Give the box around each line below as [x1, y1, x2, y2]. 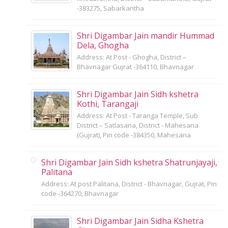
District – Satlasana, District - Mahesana [77, 120, 198, 130]
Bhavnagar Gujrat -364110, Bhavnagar [77, 62, 194, 71]
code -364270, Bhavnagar [41, 188, 119, 198]
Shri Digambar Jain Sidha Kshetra [77, 215, 204, 226]
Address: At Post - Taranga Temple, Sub [77, 110, 198, 120]
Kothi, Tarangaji [77, 98, 138, 109]
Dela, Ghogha [77, 39, 129, 51]
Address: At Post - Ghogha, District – [77, 52, 186, 62]
